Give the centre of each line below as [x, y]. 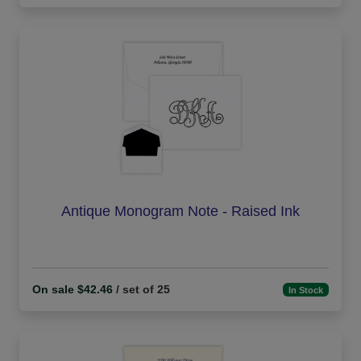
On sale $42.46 [73, 290]
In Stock [306, 290]
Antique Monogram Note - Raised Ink [180, 212]
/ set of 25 [141, 290]
